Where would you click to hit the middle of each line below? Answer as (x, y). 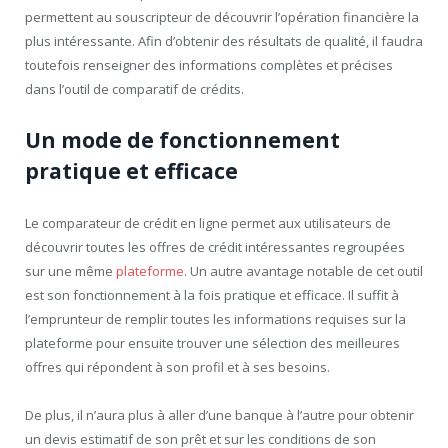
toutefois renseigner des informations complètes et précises (209, 64)
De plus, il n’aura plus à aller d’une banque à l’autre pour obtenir (219, 414)
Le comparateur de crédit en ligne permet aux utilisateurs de (208, 222)
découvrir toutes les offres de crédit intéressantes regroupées (215, 246)
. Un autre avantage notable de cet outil (303, 270)
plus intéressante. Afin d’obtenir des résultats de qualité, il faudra (224, 40)
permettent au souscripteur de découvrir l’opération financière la (222, 16)
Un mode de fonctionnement (182, 139)
